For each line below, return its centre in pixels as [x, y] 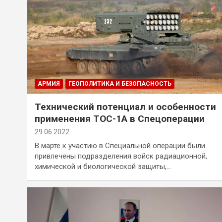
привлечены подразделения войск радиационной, [121, 156]
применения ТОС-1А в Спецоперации [120, 118]
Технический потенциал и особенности [125, 107]
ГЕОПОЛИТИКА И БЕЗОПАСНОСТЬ [120, 83]
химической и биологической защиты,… [103, 166]
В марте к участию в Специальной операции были [120, 145]
